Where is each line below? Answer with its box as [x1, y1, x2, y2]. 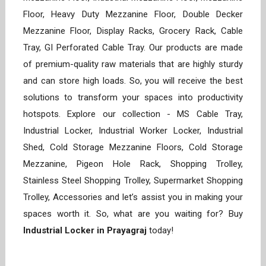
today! [149, 225, 173, 236]
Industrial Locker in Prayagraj [23, 225, 149, 236]
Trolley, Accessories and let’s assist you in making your [23, 192, 243, 203]
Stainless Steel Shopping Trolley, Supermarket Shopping [23, 175, 243, 186]
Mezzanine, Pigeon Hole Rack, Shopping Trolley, [23, 159, 243, 170]
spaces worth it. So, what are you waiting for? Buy [23, 208, 243, 220]
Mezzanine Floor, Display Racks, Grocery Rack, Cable [23, 26, 243, 37]
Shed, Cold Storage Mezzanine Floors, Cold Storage [23, 142, 243, 153]
